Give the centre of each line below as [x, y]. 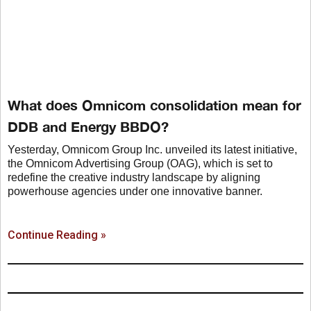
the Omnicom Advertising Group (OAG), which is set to [140, 164]
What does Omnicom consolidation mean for [154, 105]
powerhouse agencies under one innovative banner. [135, 192]
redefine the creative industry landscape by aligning [134, 178]
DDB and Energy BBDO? [88, 127]
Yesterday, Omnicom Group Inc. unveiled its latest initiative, [152, 150]
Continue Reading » [57, 235]
